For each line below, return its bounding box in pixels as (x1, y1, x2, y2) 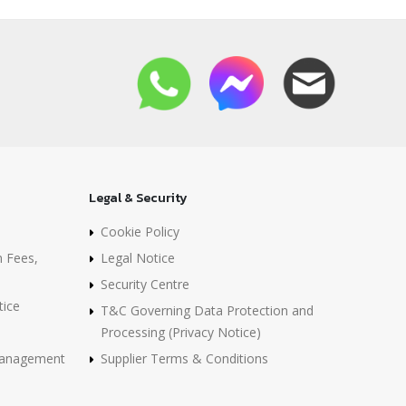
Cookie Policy (101, 223, 179, 240)
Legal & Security (89, 188, 188, 208)
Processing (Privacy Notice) (101, 324, 261, 341)
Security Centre (101, 275, 189, 293)
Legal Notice (101, 249, 175, 266)
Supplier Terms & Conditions (101, 350, 268, 367)
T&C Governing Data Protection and (101, 302, 314, 319)
